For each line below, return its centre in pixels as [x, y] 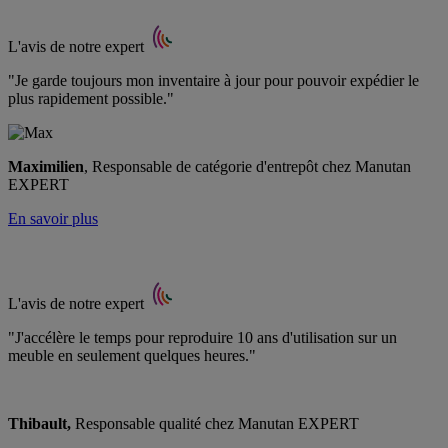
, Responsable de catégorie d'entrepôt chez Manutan [247, 166]
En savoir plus [53, 218]
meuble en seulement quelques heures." [132, 355]
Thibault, [39, 423]
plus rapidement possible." [91, 98]
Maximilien [46, 166]
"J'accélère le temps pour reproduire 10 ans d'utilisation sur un [202, 337]
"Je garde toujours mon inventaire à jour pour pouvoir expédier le [213, 80]
